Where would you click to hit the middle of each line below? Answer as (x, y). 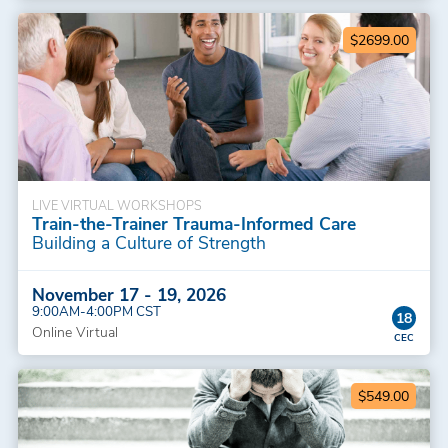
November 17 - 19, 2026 (128, 293)
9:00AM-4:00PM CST (96, 310)
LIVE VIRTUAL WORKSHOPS (116, 204)
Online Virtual (74, 331)
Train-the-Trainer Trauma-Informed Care (193, 222)
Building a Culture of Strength (148, 241)
